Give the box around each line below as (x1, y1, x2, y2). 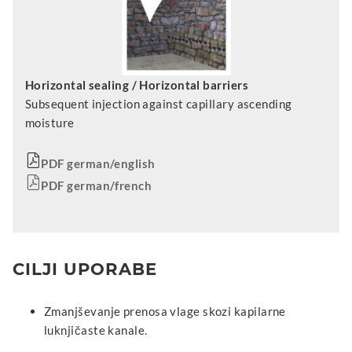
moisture (25, 115, 75, 130)
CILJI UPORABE (13, 258, 157, 279)
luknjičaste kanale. (44, 322, 148, 337)
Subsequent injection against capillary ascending (25, 96, 292, 111)
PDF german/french (41, 178, 152, 192)
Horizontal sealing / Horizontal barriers (25, 77, 248, 92)
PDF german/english (41, 156, 156, 170)
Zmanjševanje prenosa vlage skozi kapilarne (44, 303, 286, 318)
